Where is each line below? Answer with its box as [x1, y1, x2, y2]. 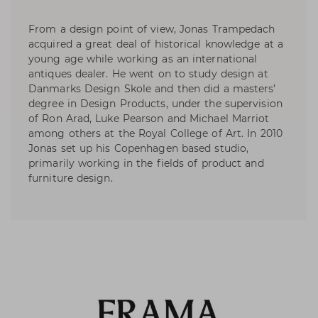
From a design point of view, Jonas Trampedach [28, 23, 275, 36]
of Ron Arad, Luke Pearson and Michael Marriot [28, 112, 270, 126]
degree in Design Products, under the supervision [28, 97, 283, 111]
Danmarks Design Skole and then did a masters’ [28, 82, 276, 96]
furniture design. [28, 172, 113, 185]
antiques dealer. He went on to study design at [28, 67, 268, 81]
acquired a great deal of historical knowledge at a [28, 38, 284, 51]
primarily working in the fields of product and [28, 157, 264, 170]
